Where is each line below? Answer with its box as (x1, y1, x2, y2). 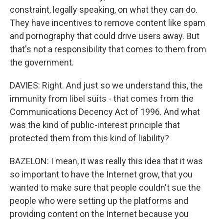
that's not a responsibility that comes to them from (10, 44, 206, 54)
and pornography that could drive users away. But (10, 31, 199, 41)
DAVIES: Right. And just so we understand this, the (10, 80, 203, 90)
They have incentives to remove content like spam (10, 18, 205, 28)
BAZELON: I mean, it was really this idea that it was (10, 156, 203, 166)
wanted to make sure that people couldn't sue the (10, 182, 201, 193)
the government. (10, 57, 74, 67)
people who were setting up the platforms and (10, 196, 188, 206)
